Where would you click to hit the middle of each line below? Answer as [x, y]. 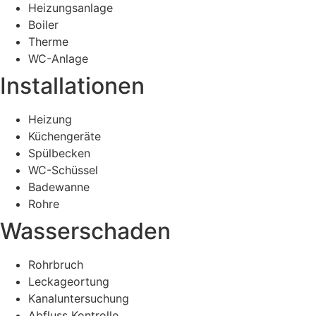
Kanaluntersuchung [79, 298]
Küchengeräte [65, 136]
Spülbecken [59, 153]
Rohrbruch [56, 264]
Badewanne [59, 187]
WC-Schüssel [63, 170]
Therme [48, 41]
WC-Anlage [58, 58]
